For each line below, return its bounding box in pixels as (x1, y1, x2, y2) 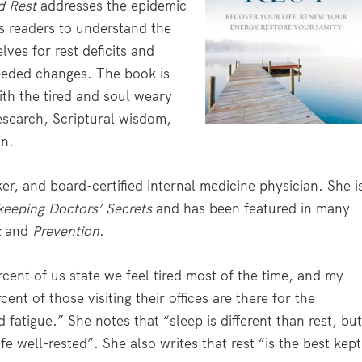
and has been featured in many (152, 199, 351, 217)
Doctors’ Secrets (48, 199, 153, 217)
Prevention (32, 221, 100, 240)
